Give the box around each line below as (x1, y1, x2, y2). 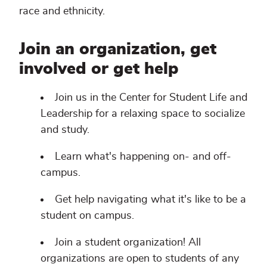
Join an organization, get (19, 41, 216, 58)
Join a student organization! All (55, 237, 201, 248)
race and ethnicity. (19, 6, 105, 17)
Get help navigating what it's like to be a (55, 194, 246, 205)
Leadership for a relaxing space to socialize (41, 108, 245, 119)
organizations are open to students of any (41, 253, 239, 264)
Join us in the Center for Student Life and (55, 92, 247, 103)
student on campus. (41, 210, 134, 221)
